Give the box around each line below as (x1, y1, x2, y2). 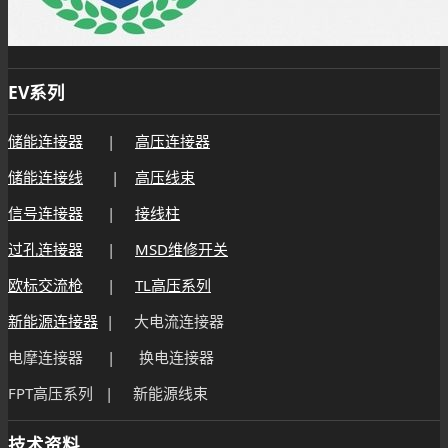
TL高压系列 (135, 274, 211, 295)
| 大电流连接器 (98, 310, 224, 331)
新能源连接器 (8, 310, 98, 331)
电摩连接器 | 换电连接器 (8, 346, 214, 367)
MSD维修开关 (135, 238, 228, 259)
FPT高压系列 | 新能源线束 (8, 382, 208, 403)
